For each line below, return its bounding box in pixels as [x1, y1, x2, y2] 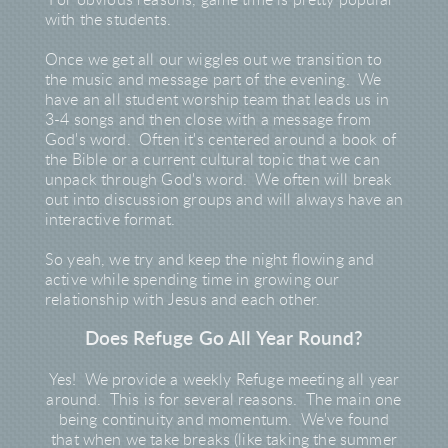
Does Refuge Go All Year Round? [84, 330, 364, 350]
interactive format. [45, 212, 176, 229]
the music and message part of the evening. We [45, 72, 382, 89]
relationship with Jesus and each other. [45, 292, 329, 309]
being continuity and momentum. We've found [58, 412, 390, 429]
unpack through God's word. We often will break [45, 172, 393, 189]
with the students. [45, 12, 171, 29]
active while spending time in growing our [45, 272, 340, 289]
